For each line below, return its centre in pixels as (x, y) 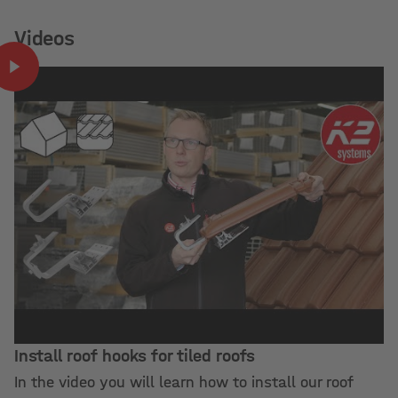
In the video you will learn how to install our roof (184, 382)
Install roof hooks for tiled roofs (135, 356)
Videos (44, 38)
